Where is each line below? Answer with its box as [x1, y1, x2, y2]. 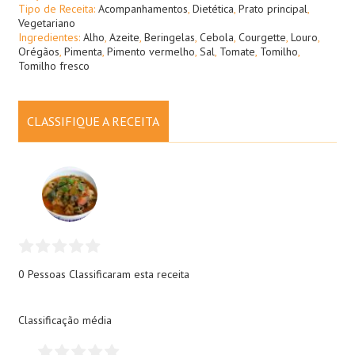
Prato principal [238, 2, 307, 17]
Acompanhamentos [97, 2, 188, 17]
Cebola [199, 30, 234, 45]
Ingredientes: [17, 30, 83, 45]
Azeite [109, 30, 139, 45]
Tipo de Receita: [17, 2, 98, 17]
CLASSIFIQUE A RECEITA [27, 113, 160, 130]
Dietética [192, 2, 234, 17]
